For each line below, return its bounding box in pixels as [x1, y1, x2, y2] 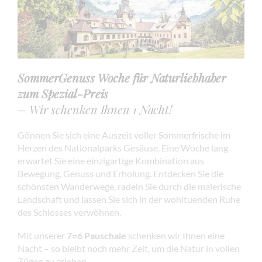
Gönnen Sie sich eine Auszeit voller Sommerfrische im [18, 129, 230, 141]
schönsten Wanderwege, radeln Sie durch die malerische [18, 181, 241, 192]
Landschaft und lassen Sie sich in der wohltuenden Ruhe [18, 194, 240, 205]
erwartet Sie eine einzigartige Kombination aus [18, 155, 204, 167]
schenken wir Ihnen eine [126, 230, 225, 242]
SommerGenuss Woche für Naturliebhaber [18, 70, 227, 86]
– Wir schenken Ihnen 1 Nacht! [18, 101, 173, 118]
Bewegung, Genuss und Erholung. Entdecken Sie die [18, 168, 223, 180]
